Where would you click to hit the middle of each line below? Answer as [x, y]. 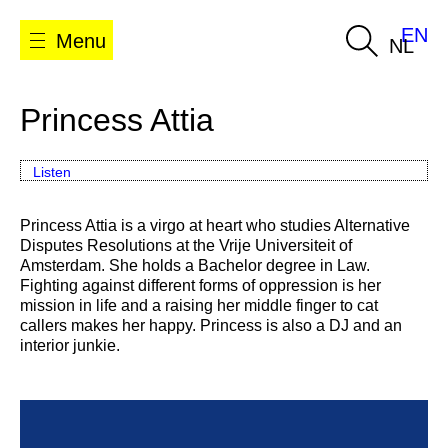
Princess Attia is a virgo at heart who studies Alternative [215, 225]
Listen [52, 171]
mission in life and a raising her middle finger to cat [199, 305]
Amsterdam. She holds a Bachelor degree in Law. [195, 265]
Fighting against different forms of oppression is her [200, 285]
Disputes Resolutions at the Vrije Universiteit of [186, 245]
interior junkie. [72, 345]
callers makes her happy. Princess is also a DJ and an [211, 325]
